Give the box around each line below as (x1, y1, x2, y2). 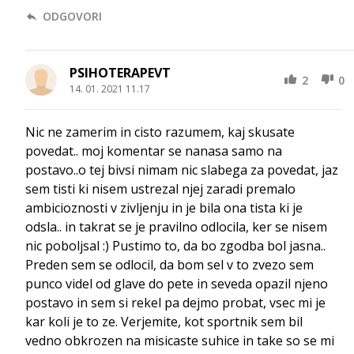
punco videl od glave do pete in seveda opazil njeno (25, 275, 328, 293)
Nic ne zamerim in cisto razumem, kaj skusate (25, 123, 295, 141)
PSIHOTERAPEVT (70, 64, 171, 82)
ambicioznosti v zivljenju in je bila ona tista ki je (25, 199, 303, 217)
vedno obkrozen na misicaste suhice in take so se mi (25, 332, 334, 350)
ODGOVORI (43, 9, 102, 24)
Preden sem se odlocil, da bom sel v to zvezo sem (25, 256, 314, 274)
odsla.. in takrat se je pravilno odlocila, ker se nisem (25, 218, 327, 236)
